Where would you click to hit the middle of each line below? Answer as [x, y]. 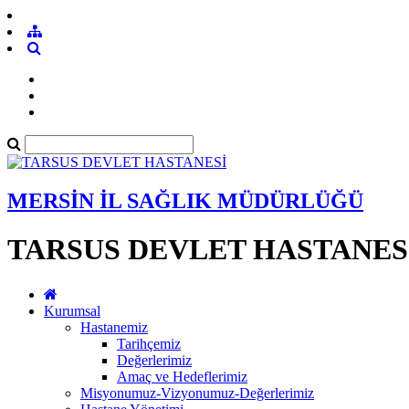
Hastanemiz [114, 327]
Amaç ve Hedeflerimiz [182, 376]
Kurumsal [72, 310]
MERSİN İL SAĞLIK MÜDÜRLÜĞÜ [185, 200]
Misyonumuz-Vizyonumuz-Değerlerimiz [197, 393]
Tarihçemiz [149, 343]
